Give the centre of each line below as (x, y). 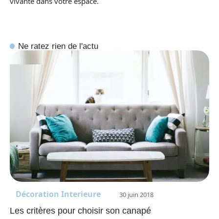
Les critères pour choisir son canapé (80, 210)
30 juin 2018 (136, 194)
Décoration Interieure (58, 194)
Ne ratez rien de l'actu (58, 46)
